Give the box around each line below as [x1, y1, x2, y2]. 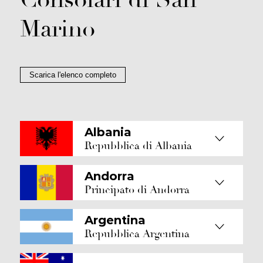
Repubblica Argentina [85, 227, 190, 241]
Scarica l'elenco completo [29, 70, 116, 79]
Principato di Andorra [85, 183, 190, 197]
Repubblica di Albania [85, 139, 192, 153]
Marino [20, 14, 95, 43]
